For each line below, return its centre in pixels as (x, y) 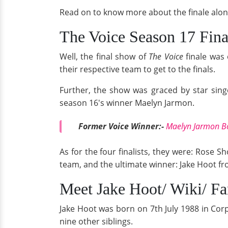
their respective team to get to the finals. (137, 69)
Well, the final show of (104, 56)
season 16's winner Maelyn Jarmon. (127, 103)
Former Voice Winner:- (121, 126)
